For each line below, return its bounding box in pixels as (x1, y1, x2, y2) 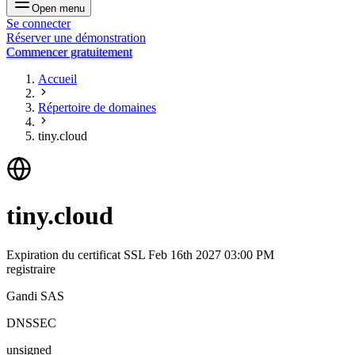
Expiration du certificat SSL (6, 247, 148, 261)
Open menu (32, 2, 85, 14)
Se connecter (6, 17, 71, 30)
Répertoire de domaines (38, 101, 156, 114)
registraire (6, 261, 55, 276)
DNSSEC (6, 315, 56, 330)
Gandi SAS (6, 288, 64, 303)
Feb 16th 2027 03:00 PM (148, 247, 274, 261)
